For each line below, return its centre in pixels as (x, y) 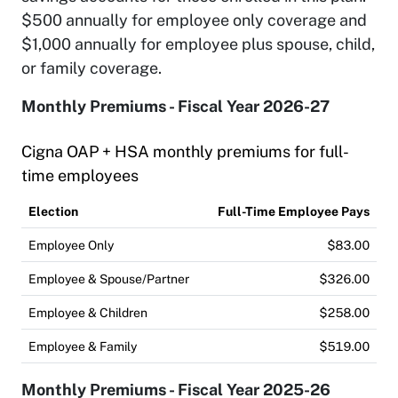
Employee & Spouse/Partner (109, 278)
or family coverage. (92, 68)
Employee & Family (83, 346)
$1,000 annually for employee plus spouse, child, (198, 44)
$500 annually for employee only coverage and (194, 20)
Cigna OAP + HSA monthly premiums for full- (185, 151)
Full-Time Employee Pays (294, 211)
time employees (80, 175)
